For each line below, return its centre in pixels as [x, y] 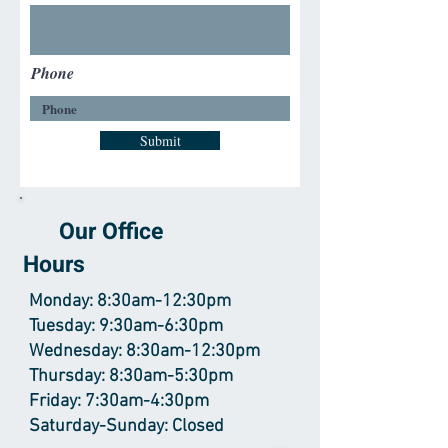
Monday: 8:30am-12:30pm [130, 301]
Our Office [93, 232]
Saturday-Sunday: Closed [126, 426]
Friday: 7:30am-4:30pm [119, 401]
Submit [160, 140]
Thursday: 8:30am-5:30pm [131, 376]
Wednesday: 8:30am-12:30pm [144, 351]
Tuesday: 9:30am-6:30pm [126, 326]
